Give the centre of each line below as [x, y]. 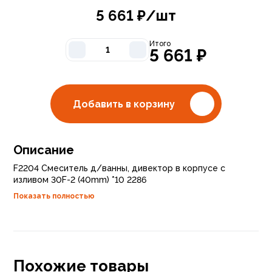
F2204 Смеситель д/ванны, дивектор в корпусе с [119, 168]
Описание [44, 150]
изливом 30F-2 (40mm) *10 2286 [80, 180]
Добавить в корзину [124, 104]
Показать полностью [54, 196]
